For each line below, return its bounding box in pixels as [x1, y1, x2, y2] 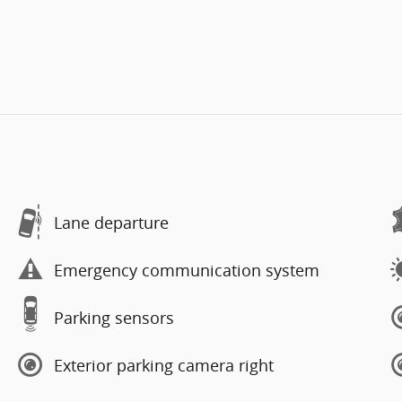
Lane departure [54, 211, 169, 233]
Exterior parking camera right [54, 354, 274, 376]
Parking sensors [54, 306, 174, 328]
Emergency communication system [54, 258, 319, 281]
